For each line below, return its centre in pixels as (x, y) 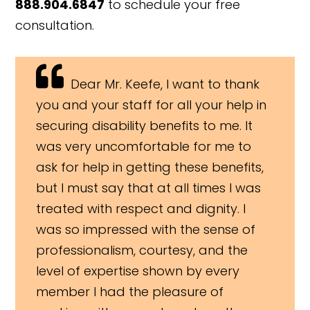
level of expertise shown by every (138, 271)
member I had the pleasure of (130, 292)
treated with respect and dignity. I (141, 209)
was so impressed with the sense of (146, 230)
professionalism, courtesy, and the (142, 250)
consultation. (55, 26)
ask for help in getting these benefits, (150, 167)
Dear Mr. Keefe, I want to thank (165, 84)
